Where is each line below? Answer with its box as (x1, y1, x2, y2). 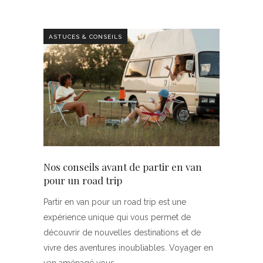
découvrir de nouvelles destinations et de (43, 227, 201, 237)
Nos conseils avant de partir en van (43, 160, 202, 173)
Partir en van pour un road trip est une (43, 197, 186, 207)
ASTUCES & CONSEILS (49, 33, 122, 40)
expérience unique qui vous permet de (43, 212, 191, 222)
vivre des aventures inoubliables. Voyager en (43, 242, 213, 252)
